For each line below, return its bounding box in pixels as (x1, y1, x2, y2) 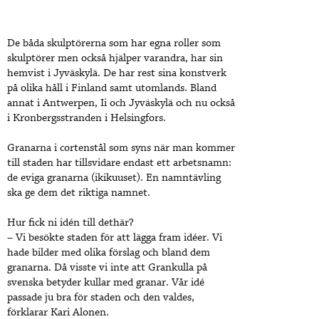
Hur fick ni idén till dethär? (7, 216, 134, 231)
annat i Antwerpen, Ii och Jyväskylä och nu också (7, 96, 235, 111)
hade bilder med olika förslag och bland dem (7, 246, 210, 261)
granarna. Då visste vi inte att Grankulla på (7, 261, 207, 276)
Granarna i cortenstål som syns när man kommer (7, 141, 235, 156)
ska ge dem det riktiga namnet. (7, 186, 150, 201)
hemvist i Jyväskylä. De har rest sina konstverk (7, 66, 226, 81)
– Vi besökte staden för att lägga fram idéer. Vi (7, 231, 222, 246)
